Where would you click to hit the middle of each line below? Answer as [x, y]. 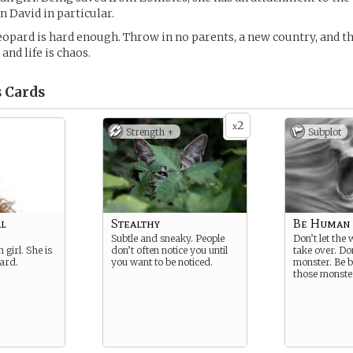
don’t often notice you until [169, 250]
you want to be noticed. [162, 262]
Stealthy [136, 223]
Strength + [150, 132]
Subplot [325, 132]
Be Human [322, 223]
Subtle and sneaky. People [168, 238]
